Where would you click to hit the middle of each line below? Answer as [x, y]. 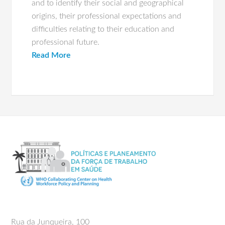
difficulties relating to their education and [103, 29]
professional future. [66, 42]
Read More [51, 55]
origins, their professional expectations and [107, 16]
